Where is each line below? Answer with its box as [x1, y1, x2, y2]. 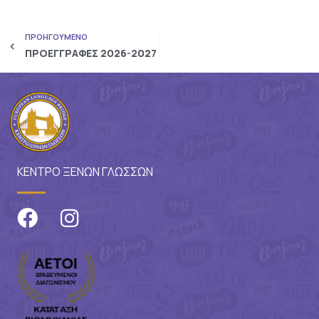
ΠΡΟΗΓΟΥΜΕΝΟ [24, 31, 88, 42]
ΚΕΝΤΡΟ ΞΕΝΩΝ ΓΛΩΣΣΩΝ [16, 163, 153, 179]
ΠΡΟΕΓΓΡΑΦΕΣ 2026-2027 [24, 46, 157, 60]
